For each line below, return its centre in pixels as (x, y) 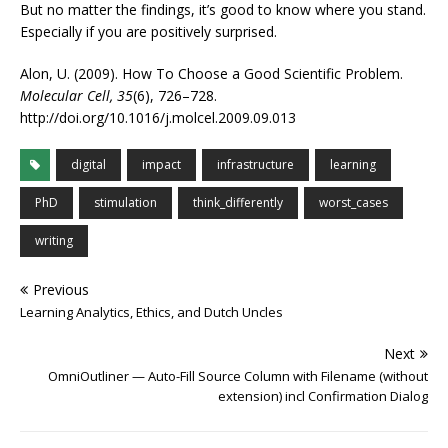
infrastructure (255, 164)
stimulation (125, 202)
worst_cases (353, 202)
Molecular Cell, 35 (76, 95)
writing (54, 240)
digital (88, 164)
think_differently (238, 202)
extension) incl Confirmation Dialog (323, 396)
